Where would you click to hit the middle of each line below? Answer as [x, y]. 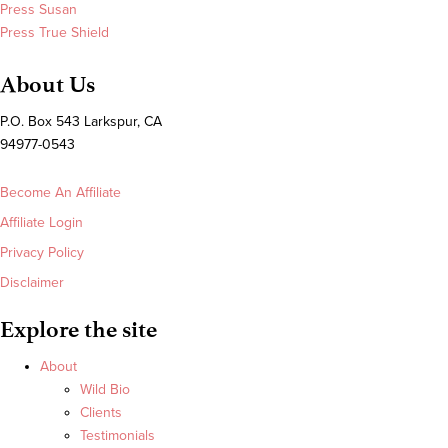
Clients [101, 413]
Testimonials [117, 436]
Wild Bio [105, 390]
